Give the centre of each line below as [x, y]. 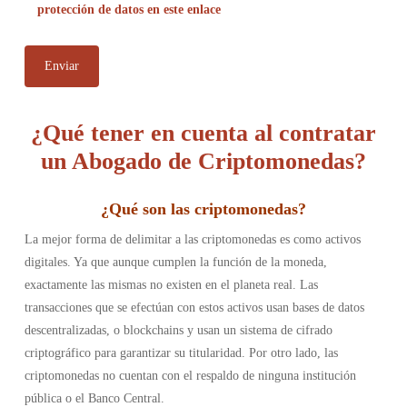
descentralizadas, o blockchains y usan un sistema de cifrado [178, 330]
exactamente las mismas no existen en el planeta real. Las [171, 285]
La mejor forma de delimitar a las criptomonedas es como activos [192, 239]
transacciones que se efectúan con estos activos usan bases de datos [194, 308]
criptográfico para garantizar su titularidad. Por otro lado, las [181, 353]
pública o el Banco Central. [94, 398]
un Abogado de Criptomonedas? [203, 161]
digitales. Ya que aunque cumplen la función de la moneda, [175, 262]
